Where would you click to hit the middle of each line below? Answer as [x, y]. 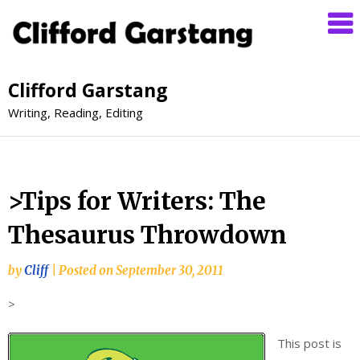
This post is [309, 344]
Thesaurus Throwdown [147, 234]
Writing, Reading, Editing [76, 112]
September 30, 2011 [170, 270]
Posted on [87, 270]
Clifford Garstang [88, 90]
